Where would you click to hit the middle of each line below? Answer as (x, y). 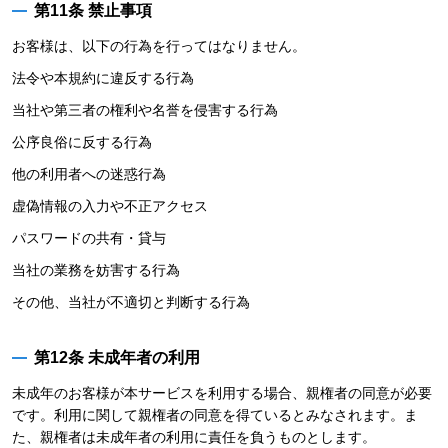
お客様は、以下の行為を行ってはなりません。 (159, 46)
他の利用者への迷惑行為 (89, 174)
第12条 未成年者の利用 (117, 357)
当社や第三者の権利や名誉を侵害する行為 (145, 110)
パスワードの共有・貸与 (89, 238)
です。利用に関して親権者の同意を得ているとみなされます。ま (215, 415)
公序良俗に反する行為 (82, 142)
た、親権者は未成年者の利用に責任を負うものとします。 (194, 437)
